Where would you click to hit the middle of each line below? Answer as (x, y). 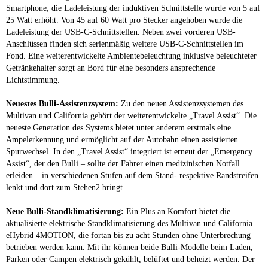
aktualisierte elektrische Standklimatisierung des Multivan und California (129, 223)
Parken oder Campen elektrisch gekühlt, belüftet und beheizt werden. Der (130, 259)
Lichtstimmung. (33, 80)
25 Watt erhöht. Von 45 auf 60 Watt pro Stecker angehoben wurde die (124, 20)
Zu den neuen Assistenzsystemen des (181, 103)
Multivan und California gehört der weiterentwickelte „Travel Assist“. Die (131, 115)
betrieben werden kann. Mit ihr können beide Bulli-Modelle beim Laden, (130, 247)
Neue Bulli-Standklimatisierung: (65, 211)
